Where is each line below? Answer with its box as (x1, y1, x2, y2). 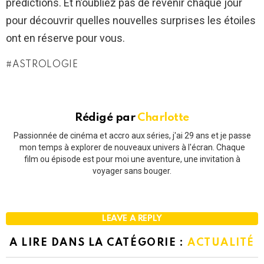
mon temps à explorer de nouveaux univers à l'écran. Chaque (19, 143, 245, 153)
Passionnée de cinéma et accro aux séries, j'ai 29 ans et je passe (13, 131, 251, 141)
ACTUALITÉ (187, 237, 255, 249)
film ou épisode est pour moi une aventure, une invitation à (24, 154, 240, 164)
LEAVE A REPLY (101, 214, 162, 223)
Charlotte (137, 111, 189, 123)
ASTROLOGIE (12, 60, 78, 70)
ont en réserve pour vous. (6, 31, 125, 44)
